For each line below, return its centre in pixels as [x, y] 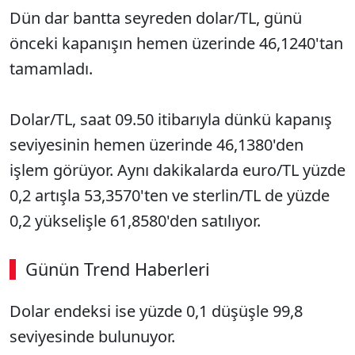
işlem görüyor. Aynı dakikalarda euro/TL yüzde [177, 170]
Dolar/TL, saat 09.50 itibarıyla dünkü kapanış [171, 119]
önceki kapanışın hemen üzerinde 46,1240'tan [176, 43]
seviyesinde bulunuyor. [92, 336]
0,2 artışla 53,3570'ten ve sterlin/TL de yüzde [170, 195]
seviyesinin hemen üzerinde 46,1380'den [157, 145]
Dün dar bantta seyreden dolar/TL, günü [156, 18]
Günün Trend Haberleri [118, 269]
